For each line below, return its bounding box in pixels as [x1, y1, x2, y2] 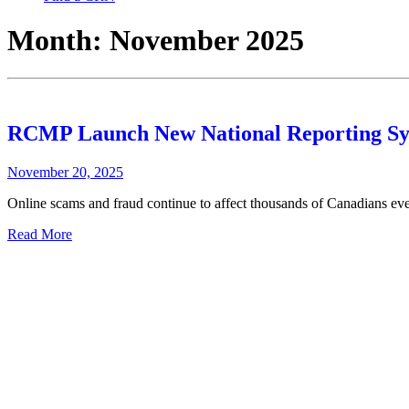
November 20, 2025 [7, 163, 123, 180]
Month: [7, 24, 110, 58]
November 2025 [110, 24, 304, 58]
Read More [7, 225, 72, 242]
